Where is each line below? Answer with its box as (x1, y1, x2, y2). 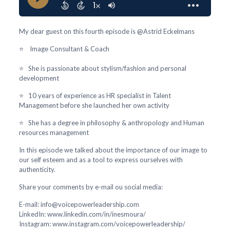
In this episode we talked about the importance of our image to (18, 146, 207, 154)
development (18, 74, 59, 82)
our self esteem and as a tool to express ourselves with (18, 156, 183, 164)
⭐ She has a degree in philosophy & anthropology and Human (18, 119, 204, 127)
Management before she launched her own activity (18, 101, 169, 109)
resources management (18, 128, 89, 137)
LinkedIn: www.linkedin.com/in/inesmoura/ (18, 210, 146, 218)
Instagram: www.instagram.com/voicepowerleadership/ (18, 220, 185, 228)
